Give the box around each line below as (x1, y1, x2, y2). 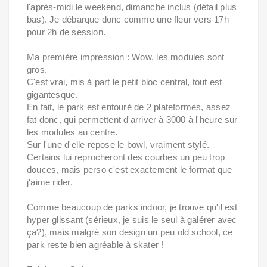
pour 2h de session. (27, 26, 105, 37)
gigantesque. (27, 89, 78, 100)
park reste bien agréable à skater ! (27, 239, 164, 250)
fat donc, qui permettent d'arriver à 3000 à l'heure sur (27, 114, 238, 125)
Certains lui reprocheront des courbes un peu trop (27, 151, 225, 162)
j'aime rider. (27, 176, 73, 187)
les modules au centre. (27, 126, 118, 137)
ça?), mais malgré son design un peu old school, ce (27, 226, 233, 237)
